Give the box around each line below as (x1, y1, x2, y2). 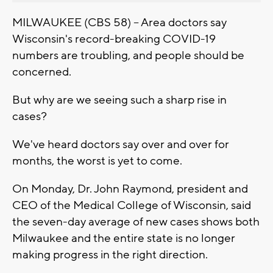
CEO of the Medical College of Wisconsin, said (12, 197, 251, 213)
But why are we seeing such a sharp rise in (12, 92, 227, 107)
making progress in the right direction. (12, 247, 208, 262)
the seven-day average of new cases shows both (12, 214, 260, 229)
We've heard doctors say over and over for (12, 136, 229, 152)
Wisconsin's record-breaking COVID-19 (12, 31, 216, 46)
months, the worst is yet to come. (12, 153, 182, 168)
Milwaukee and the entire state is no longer (12, 230, 235, 246)
